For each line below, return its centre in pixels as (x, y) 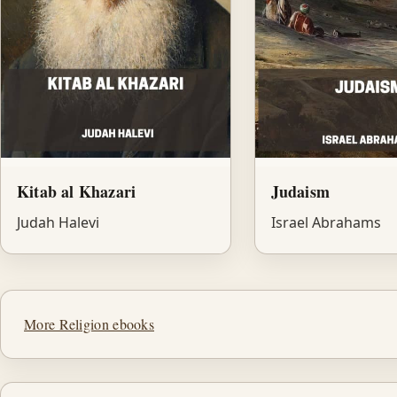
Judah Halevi (58, 223)
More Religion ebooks (89, 324)
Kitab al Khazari (77, 192)
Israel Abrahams (326, 223)
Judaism (300, 192)
